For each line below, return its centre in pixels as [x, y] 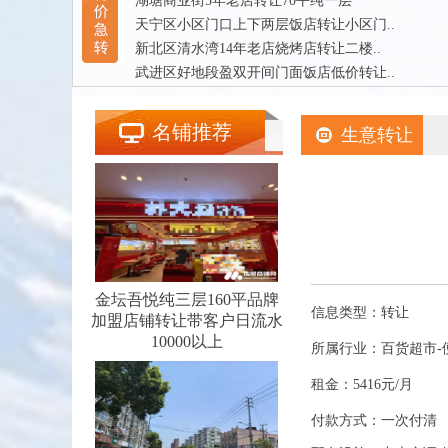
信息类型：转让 [360, 313]
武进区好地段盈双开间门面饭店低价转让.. [265, 72]
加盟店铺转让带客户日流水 [186, 320]
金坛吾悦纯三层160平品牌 [186, 299]
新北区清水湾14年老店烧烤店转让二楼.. [258, 48]
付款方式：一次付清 [374, 421]
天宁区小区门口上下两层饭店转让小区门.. [265, 24]
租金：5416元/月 [362, 385]
